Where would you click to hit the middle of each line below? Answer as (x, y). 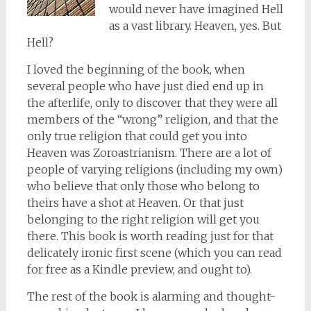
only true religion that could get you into (137, 136)
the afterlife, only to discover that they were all (152, 103)
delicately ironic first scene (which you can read (154, 253)
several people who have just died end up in (145, 86)
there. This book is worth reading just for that (150, 236)
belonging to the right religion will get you (143, 219)
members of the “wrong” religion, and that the (152, 119)
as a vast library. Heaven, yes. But (195, 26)
